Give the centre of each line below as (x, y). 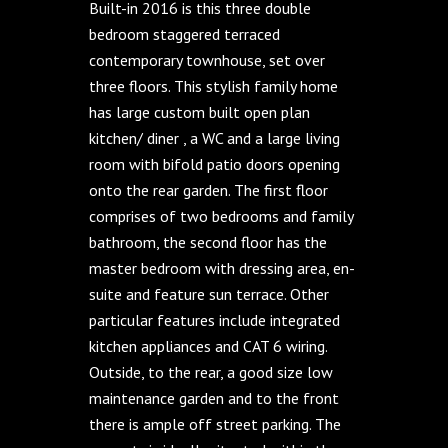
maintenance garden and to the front (214, 398)
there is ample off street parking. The (215, 424)
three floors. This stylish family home (213, 86)
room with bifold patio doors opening (214, 164)
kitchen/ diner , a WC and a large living (214, 138)
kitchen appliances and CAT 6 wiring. (208, 346)
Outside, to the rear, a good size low (211, 372)
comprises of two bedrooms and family (221, 216)
